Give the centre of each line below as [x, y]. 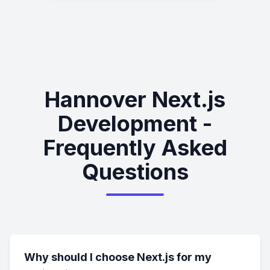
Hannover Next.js [135, 99]
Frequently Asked [135, 148]
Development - [135, 124]
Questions [135, 172]
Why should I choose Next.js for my [118, 257]
